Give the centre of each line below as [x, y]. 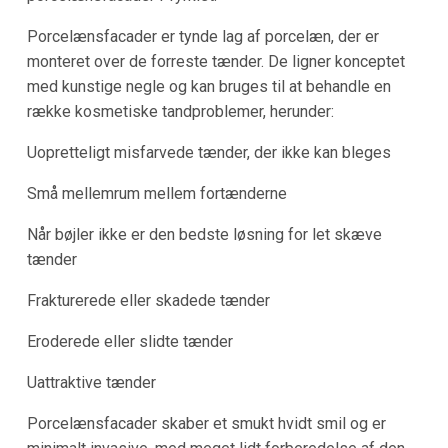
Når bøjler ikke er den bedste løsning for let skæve [204, 234]
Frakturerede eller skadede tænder [148, 300]
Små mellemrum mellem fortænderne [156, 193]
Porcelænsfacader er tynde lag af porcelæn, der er [202, 36]
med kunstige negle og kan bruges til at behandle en [208, 86]
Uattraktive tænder [91, 382]
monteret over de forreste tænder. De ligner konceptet [215, 61]
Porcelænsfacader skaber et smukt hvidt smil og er [206, 423]
